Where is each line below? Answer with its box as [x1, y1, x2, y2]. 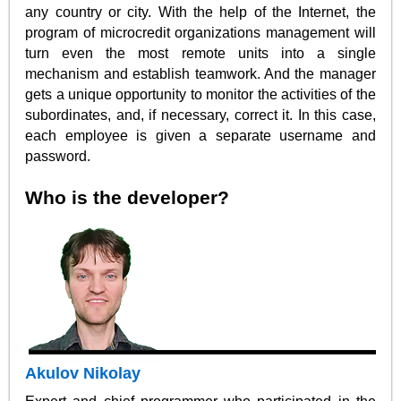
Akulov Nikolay [25, 363, 141, 382]
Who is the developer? [25, 186, 230, 208]
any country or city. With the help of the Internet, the [25, 4, 376, 20]
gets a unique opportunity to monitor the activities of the [25, 86, 376, 102]
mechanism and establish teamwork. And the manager [25, 65, 376, 81]
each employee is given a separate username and [25, 127, 376, 143]
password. [25, 148, 91, 164]
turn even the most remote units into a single [25, 45, 376, 61]
